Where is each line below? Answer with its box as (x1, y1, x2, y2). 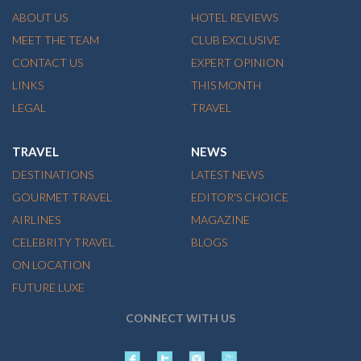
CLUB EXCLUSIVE (190, 33, 280, 48)
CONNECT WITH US (126, 311, 235, 326)
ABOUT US (12, 10, 68, 25)
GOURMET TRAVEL (12, 190, 112, 205)
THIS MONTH (190, 78, 261, 93)
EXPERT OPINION (190, 56, 284, 70)
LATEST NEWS (190, 168, 263, 182)
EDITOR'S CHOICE (190, 190, 288, 205)
